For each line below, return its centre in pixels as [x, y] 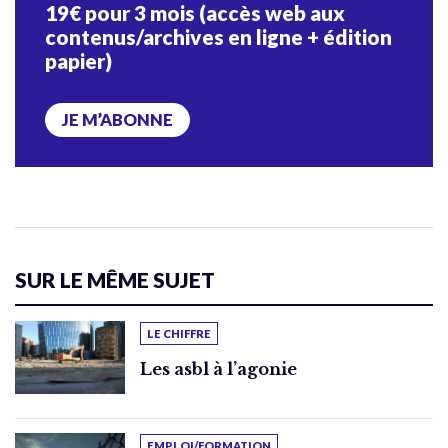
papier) [78, 61]
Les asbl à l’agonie [218, 369]
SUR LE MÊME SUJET [115, 280]
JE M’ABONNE [117, 120]
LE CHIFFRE [179, 334]
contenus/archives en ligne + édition [218, 37]
